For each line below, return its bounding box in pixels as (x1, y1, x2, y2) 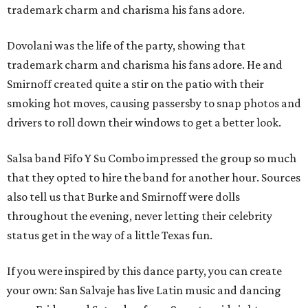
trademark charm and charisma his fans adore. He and (7, 58, 283, 72)
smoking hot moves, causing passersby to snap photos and (7, 96, 301, 111)
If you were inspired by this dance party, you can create (7, 264, 282, 278)
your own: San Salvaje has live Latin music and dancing (7, 283, 281, 298)
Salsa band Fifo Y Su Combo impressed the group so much (7, 151, 296, 166)
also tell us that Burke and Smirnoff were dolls (7, 190, 240, 204)
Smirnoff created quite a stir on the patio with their (7, 77, 264, 91)
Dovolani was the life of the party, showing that (7, 38, 245, 53)
